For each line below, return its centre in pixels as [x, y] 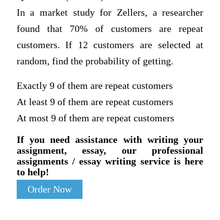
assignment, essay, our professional [110, 151]
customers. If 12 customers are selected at [110, 45]
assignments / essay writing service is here [110, 161]
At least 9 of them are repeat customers [95, 102]
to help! [33, 172]
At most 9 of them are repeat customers [95, 118]
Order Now [49, 190]
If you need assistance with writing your [110, 140]
